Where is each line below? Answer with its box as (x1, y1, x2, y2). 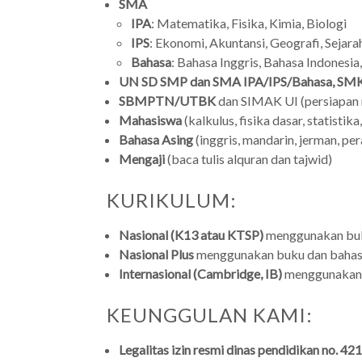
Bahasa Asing (119, 132, 193, 148)
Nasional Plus (119, 246, 194, 263)
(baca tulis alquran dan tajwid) (165, 151, 332, 167)
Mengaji (119, 151, 165, 167)
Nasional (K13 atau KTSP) (119, 227, 263, 243)
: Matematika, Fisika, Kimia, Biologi (151, 15, 347, 32)
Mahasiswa (119, 112, 182, 128)
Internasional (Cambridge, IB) (119, 266, 282, 282)
